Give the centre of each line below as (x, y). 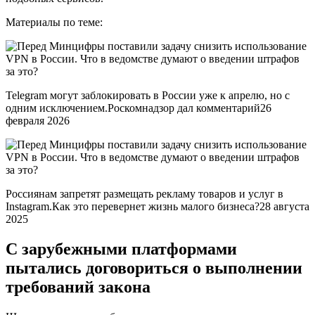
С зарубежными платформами (121, 249)
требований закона (78, 287)
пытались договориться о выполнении (154, 268)
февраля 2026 (38, 121)
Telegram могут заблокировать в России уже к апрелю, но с (148, 95)
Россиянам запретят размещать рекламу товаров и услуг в (144, 194)
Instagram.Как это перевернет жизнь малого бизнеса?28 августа (157, 206)
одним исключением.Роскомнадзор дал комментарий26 (139, 108)
